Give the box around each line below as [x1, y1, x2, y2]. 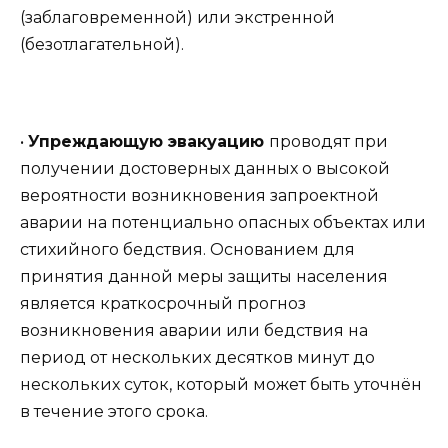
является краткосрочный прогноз [20, 294, 306, 314]
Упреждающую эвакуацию [28, 132, 269, 152]
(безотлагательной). [20, 34, 184, 54]
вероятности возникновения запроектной [20, 186, 379, 206]
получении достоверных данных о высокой [20, 159, 390, 179]
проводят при [269, 132, 388, 152]
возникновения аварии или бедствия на [20, 321, 368, 341]
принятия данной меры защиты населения [20, 267, 388, 287]
